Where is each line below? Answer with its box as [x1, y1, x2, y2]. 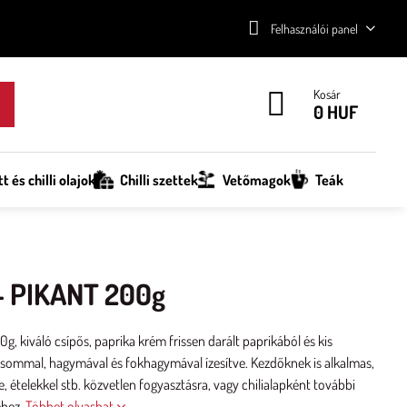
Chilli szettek [119, 171, 198, 189]
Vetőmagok [222, 171, 291, 189]
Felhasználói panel [270, 21, 358, 36]
